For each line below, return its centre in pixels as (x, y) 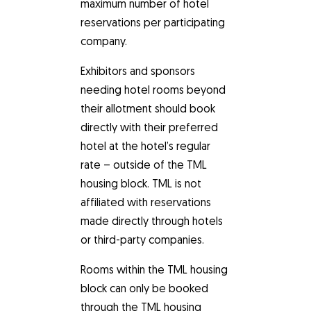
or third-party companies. (142, 241)
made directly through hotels (152, 222)
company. (104, 42)
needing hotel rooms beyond (153, 91)
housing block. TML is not (141, 185)
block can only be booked (144, 289)
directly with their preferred (149, 128)
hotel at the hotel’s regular (145, 147)
